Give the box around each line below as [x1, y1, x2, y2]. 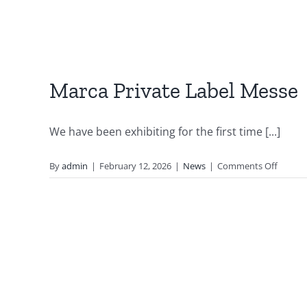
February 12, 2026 [99, 160, 171, 173]
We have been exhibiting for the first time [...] [49, 124, 280, 140]
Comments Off [217, 160, 278, 173]
